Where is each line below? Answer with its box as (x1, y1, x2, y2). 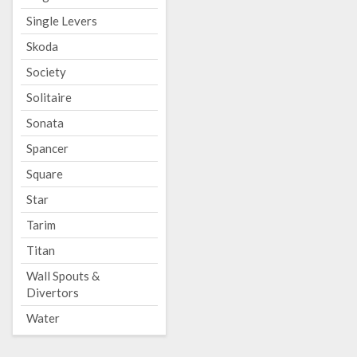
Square (26, 167, 63, 181)
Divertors (26, 285, 79, 300)
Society (26, 65, 66, 79)
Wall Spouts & (26, 269, 100, 283)
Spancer (26, 141, 69, 155)
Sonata (26, 116, 64, 130)
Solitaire (26, 90, 72, 104)
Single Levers (26, 14, 97, 28)
